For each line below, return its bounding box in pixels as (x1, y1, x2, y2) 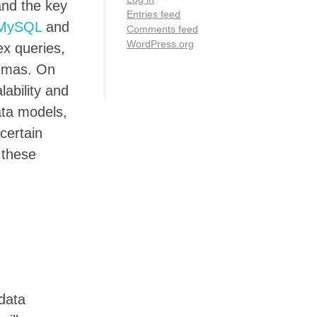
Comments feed (127, 23, 198, 35)
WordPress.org (127, 38, 194, 50)
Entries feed (127, 8, 180, 20)
